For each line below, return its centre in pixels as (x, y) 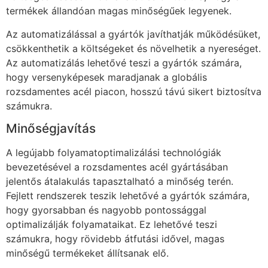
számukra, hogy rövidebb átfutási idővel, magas (115, 239)
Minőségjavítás (51, 129)
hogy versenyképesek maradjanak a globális (106, 77)
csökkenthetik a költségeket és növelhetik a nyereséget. (133, 48)
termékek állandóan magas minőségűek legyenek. (119, 11)
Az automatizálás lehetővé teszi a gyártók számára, (124, 63)
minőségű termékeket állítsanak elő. (87, 253)
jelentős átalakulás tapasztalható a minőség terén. (120, 182)
